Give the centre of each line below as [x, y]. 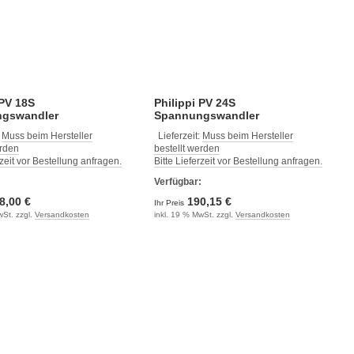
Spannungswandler [206, 115]
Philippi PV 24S [194, 103]
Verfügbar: [177, 182]
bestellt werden [186, 149]
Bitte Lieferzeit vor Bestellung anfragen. [238, 161]
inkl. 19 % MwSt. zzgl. [194, 215]
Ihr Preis [170, 203]
